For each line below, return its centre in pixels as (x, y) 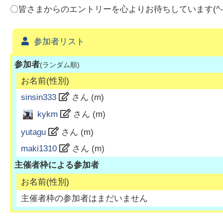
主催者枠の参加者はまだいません (84, 198)
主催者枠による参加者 (56, 165)
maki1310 (39, 149)
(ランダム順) (59, 64)
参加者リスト (59, 41)
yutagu (33, 132)
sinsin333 (38, 98)
